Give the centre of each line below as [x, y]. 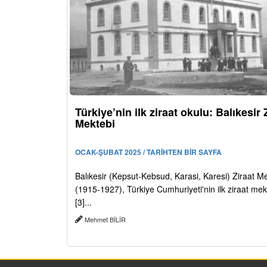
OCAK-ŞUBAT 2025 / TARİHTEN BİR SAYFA [148, 152]
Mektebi [95, 123]
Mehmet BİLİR [105, 219]
